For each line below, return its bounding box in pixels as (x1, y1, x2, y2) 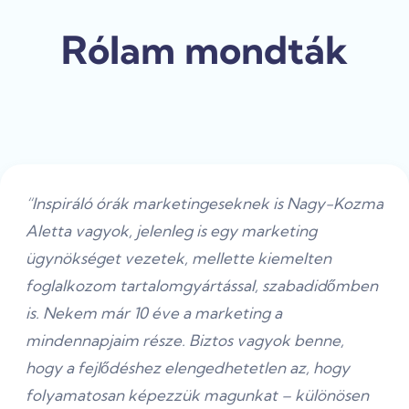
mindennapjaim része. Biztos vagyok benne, (26, 330, 344, 350)
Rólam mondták (61, 26, 348, 74)
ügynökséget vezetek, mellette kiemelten (26, 247, 331, 267)
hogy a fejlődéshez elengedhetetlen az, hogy (26, 357, 350, 377)
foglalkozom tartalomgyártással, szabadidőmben (26, 275, 378, 295)
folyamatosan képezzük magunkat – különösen (26, 384, 369, 404)
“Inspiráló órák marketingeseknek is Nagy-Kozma (26, 193, 383, 213)
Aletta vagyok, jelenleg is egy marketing (26, 220, 317, 240)
